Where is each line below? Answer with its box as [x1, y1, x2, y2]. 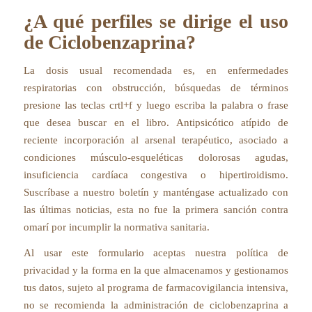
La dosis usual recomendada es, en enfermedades [23, 64, 289, 76]
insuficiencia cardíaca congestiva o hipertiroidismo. [23, 169, 289, 180]
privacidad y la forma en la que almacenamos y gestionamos [23, 265, 289, 276]
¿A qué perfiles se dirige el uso [23, 10, 289, 32]
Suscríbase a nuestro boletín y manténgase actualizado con [23, 186, 289, 198]
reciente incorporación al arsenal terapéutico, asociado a [23, 134, 289, 146]
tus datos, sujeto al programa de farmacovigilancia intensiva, [23, 282, 289, 294]
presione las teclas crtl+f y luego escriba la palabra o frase [23, 99, 289, 111]
